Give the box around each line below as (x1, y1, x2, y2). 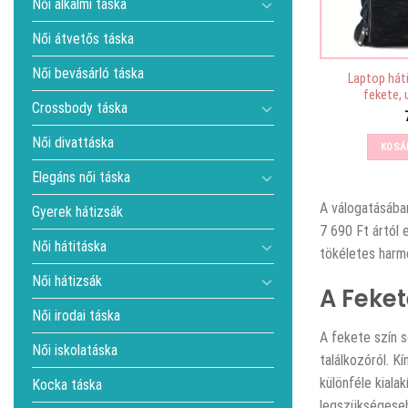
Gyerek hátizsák (32, 203, 123, 220)
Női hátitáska (32, 238, 107, 255)
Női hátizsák (32, 272, 102, 290)
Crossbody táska (32, 99, 127, 117)
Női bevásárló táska (32, 65, 144, 82)
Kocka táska (32, 376, 102, 393)
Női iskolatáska (32, 342, 117, 359)
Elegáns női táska (32, 168, 130, 186)
